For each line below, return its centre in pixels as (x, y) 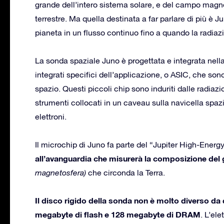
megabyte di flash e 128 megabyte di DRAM (118, 214)
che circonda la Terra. (125, 172)
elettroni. (51, 116)
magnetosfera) (60, 172)
